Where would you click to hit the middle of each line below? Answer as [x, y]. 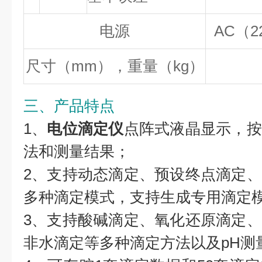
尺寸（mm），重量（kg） [115, 66]
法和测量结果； [77, 151]
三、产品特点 [69, 106]
